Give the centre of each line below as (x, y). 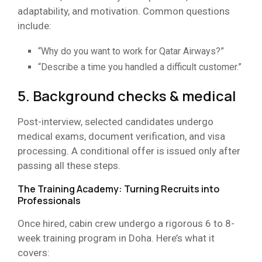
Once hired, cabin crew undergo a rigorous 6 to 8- (126, 223)
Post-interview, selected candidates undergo (116, 121)
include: (35, 25)
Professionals (49, 200)
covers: (34, 252)
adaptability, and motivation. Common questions (124, 11)
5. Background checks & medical (127, 95)
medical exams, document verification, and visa (121, 136)
